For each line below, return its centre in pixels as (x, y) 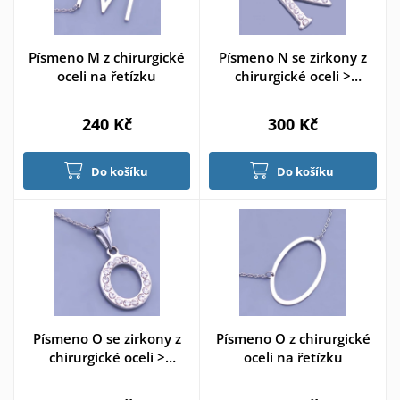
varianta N (293, 94)
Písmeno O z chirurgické (293, 338)
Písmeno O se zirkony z (107, 338)
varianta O (107, 375)
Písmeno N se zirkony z (293, 57)
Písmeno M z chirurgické (107, 57)
